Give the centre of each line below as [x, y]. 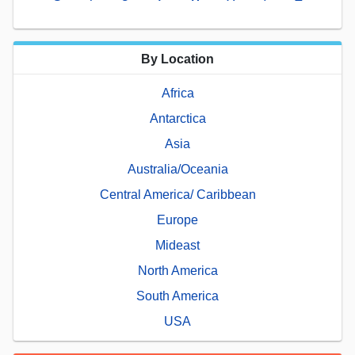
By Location [177, 59]
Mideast [177, 245]
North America [177, 270]
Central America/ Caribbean [177, 194]
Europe [177, 219]
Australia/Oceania [177, 169]
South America [177, 296]
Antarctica [177, 118]
